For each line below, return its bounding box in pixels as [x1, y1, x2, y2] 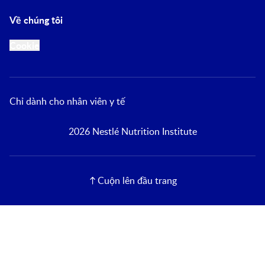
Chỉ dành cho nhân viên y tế [9, 95, 125, 108]
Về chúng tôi [9, 13, 63, 27]
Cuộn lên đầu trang [98, 174, 177, 187]
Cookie [9, 38, 40, 52]
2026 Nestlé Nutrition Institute [68, 125, 197, 138]
